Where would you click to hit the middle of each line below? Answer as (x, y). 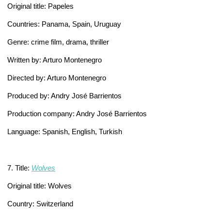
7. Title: (19, 168)
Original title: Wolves (40, 186)
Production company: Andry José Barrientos (77, 113)
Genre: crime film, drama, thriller (58, 42)
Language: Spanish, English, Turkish (65, 131)
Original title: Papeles (41, 6)
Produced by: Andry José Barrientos (64, 95)
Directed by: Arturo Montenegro (57, 77)
